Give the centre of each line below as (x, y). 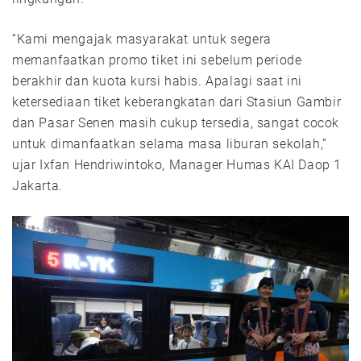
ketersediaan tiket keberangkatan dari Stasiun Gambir (177, 102)
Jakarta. (37, 185)
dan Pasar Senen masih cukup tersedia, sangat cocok (176, 122)
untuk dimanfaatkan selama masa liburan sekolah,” (170, 143)
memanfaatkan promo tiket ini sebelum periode (157, 60)
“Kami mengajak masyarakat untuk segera (142, 39)
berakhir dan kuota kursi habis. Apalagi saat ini (157, 81)
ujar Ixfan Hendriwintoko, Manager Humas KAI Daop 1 (177, 164)
